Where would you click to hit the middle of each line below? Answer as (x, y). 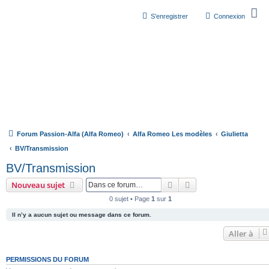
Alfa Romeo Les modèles (172, 134)
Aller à (241, 234)
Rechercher (195, 184)
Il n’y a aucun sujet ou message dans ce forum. (82, 215)
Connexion (229, 16)
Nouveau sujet (38, 185)
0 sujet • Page (130, 199)
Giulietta (234, 134)
